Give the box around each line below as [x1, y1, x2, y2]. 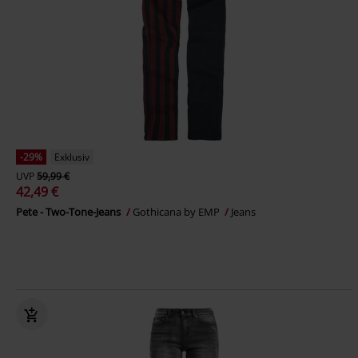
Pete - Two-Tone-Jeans [16, 205, 123, 219]
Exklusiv [54, 150, 89, 164]
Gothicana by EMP [133, 205, 222, 219]
